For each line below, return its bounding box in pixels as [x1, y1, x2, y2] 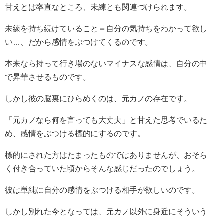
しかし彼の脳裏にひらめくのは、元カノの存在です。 [5, 94, 192, 102]
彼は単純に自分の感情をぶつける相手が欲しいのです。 [5, 185, 200, 194]
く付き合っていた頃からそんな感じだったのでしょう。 [5, 164, 200, 172]
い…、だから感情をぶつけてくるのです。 [5, 37, 153, 46]
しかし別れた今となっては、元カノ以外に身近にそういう [5, 207, 207, 215]
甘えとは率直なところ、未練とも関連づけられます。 [5, 2, 192, 11]
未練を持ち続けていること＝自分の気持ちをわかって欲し [5, 24, 207, 32]
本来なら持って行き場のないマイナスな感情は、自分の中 [5, 59, 207, 67]
